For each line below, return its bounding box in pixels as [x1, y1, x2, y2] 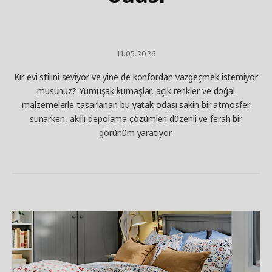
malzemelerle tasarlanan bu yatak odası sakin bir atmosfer [22, 99, 250, 110]
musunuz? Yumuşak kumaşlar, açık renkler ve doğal [36, 85, 236, 97]
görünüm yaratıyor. [99, 127, 173, 138]
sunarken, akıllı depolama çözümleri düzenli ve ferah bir [29, 113, 243, 124]
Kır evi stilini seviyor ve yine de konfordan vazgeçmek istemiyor [14, 71, 258, 83]
